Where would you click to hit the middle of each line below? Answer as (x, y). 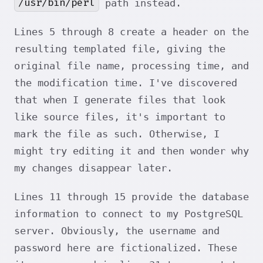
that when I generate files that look (120, 100)
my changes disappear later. (93, 168)
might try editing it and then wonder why (131, 151)
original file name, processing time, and (131, 65)
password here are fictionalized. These (126, 247)
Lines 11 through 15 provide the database (131, 196)
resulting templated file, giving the (120, 48)
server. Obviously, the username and (117, 230)
